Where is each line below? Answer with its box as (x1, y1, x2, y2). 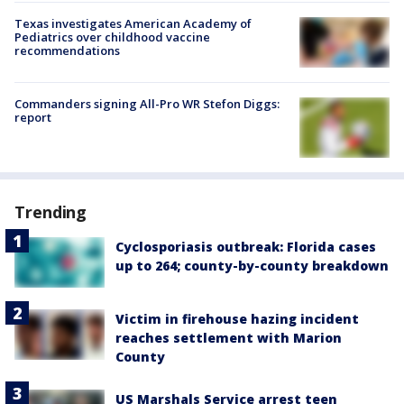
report (14, 109, 51, 126)
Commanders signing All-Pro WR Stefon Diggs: (14, 96, 280, 113)
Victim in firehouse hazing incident (115, 309, 359, 327)
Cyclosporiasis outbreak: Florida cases (115, 238, 376, 256)
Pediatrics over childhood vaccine (14, 29, 210, 46)
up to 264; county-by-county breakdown (115, 257, 389, 275)
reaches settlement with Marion (115, 328, 342, 346)
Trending (14, 201, 87, 224)
